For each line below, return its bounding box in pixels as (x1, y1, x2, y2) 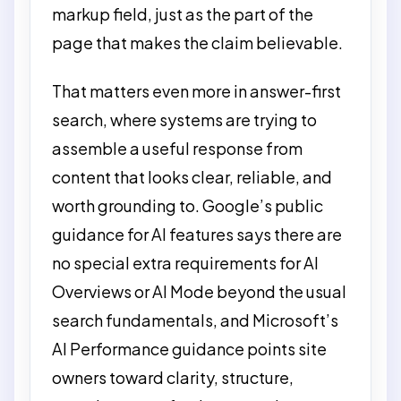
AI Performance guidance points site (52, 338, 327, 359)
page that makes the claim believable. (52, 31, 343, 53)
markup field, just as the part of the (52, 3, 313, 24)
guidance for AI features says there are (52, 224, 342, 244)
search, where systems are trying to (52, 109, 317, 130)
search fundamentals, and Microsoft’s (52, 310, 338, 330)
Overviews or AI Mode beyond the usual (52, 281, 346, 302)
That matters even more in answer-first (52, 81, 341, 101)
